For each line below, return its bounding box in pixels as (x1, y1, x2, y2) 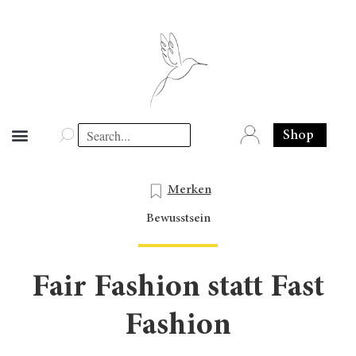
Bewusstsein (145, 212, 211, 226)
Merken (167, 184, 211, 197)
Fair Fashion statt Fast (32, 273, 324, 305)
